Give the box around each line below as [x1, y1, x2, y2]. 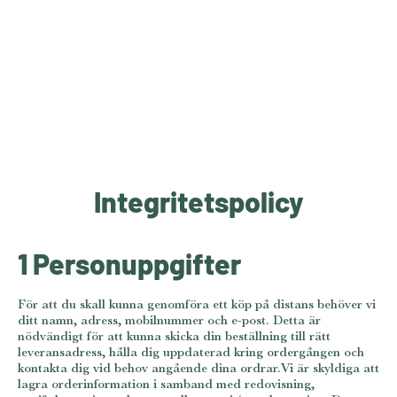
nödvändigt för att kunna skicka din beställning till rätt [18, 326, 331, 344]
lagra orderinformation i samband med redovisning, [18, 374, 315, 392]
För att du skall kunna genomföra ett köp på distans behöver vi [18, 294, 376, 312]
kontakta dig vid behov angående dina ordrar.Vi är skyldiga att [18, 358, 379, 376]
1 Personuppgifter [18, 243, 241, 283]
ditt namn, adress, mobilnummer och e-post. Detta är [18, 310, 321, 328]
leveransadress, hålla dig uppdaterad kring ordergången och [18, 342, 364, 360]
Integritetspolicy [93, 182, 304, 220]
